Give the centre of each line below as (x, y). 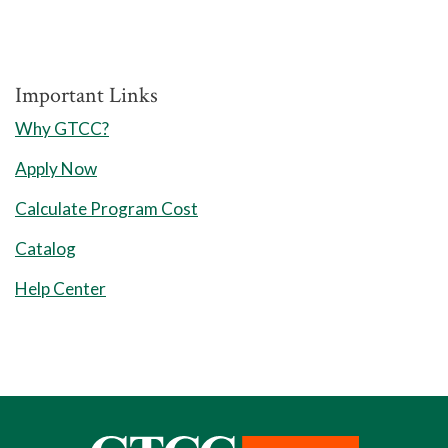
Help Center (60, 288)
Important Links (86, 95)
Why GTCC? (62, 128)
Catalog (45, 248)
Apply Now (56, 168)
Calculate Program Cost (106, 208)
